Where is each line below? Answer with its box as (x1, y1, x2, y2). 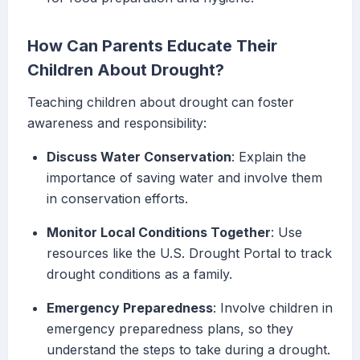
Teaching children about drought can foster (27, 94, 294, 111)
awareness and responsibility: (27, 115, 207, 132)
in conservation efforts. (47, 190, 188, 207)
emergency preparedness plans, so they (47, 321, 293, 337)
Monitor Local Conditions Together (47, 224, 271, 241)
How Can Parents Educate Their (27, 36, 277, 56)
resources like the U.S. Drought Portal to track (47, 245, 332, 262)
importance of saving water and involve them (47, 170, 322, 186)
